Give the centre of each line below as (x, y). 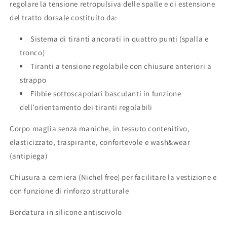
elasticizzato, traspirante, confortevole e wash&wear (100, 142)
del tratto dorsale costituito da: (64, 17)
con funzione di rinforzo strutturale (69, 191)
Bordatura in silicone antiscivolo (66, 212)
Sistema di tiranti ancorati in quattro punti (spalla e (120, 39)
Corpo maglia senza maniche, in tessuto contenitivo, (100, 128)
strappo (33, 80)
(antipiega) (29, 156)
